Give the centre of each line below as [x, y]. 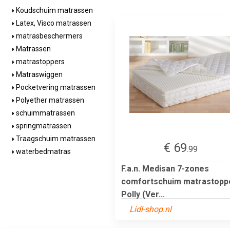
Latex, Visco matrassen [53, 23]
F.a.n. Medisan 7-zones [165, 168]
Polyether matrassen [49, 100]
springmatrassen [43, 126]
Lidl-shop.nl [150, 209]
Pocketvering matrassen [55, 87]
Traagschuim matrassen [55, 139]
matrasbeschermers [49, 36]
